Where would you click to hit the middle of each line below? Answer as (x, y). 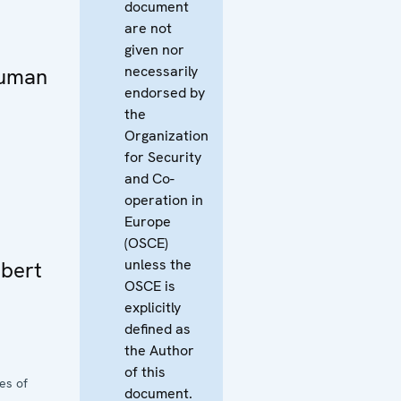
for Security (163, 157)
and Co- (149, 178)
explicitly (153, 307)
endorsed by (165, 92)
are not (148, 28)
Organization (166, 135)
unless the (158, 264)
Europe (148, 221)
